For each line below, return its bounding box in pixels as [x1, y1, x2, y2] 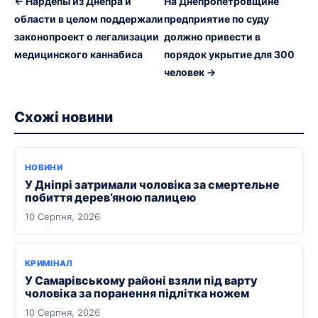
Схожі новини [14, 109, 113, 126]
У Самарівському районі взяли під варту [25, 273, 258, 288]
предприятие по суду [164, 13, 270, 26]
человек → [164, 66, 216, 79]
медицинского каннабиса [14, 48, 143, 61]
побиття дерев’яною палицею [25, 190, 196, 205]
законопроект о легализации [14, 31, 159, 43]
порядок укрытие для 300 [164, 48, 295, 61]
